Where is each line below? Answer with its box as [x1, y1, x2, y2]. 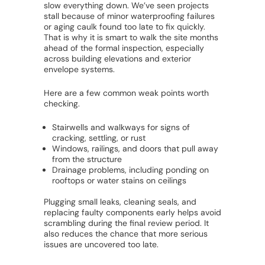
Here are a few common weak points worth [44, 88, 209, 99]
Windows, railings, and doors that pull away [52, 143, 218, 154]
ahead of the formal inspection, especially [44, 43, 204, 54]
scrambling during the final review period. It [44, 218, 209, 229]
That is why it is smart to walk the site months [44, 32, 218, 43]
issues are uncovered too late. [44, 239, 159, 250]
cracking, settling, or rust [52, 132, 146, 144]
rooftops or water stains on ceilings [52, 175, 186, 186]
